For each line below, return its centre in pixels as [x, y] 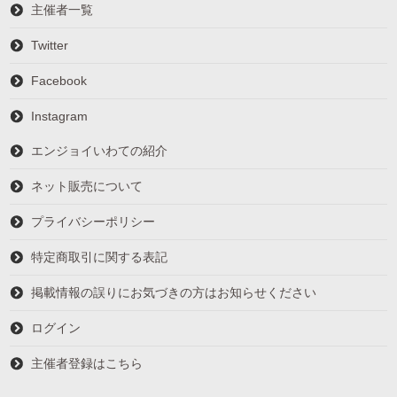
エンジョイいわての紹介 [100, 150]
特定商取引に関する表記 [100, 257]
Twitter [50, 45]
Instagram [60, 116]
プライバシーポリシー [93, 221]
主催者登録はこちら [87, 363]
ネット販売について [87, 186]
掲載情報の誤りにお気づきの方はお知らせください [174, 292]
